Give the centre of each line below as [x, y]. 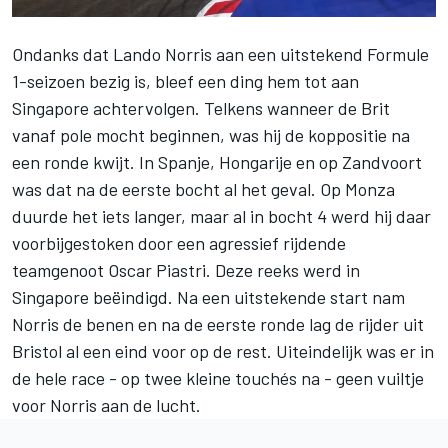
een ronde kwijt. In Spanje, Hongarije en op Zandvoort [217, 161]
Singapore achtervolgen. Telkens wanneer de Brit [201, 107]
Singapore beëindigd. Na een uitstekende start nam [208, 296]
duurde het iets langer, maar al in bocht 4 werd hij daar [221, 215]
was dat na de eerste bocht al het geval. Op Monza [203, 188]
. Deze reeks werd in [283, 269]
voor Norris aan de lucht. [108, 404]
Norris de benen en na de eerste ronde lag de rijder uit [218, 323]
